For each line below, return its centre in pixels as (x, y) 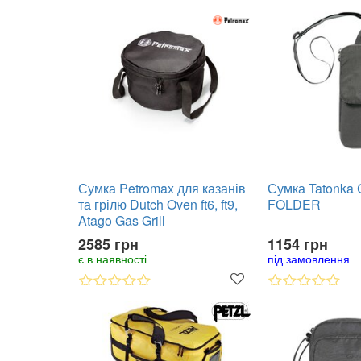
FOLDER (294, 204)
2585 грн (108, 244)
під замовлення (309, 259)
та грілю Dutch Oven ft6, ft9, (158, 204)
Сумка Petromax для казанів (162, 188)
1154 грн (298, 244)
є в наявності (112, 259)
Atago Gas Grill (122, 220)
